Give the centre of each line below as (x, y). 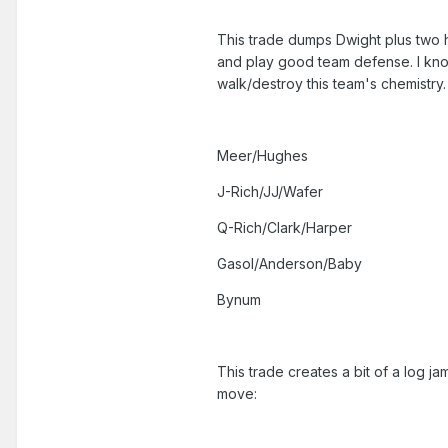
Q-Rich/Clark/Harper (284, 228)
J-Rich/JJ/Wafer (270, 192)
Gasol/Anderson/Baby (289, 264)
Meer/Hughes (262, 156)
